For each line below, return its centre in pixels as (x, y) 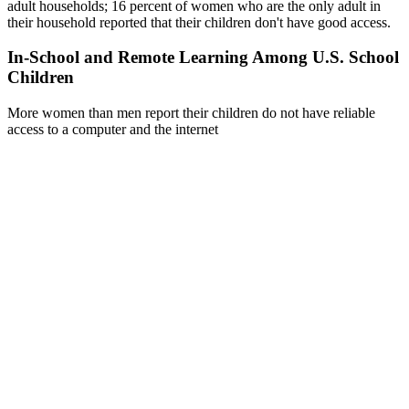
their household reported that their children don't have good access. (199, 22)
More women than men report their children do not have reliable (191, 112)
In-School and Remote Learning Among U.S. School (203, 58)
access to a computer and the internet (113, 129)
